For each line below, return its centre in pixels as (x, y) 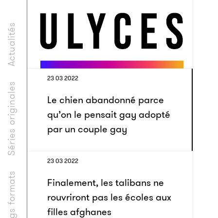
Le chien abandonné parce (106, 100)
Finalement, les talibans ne (106, 182)
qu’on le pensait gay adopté (109, 114)
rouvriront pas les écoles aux (109, 197)
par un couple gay (87, 129)
